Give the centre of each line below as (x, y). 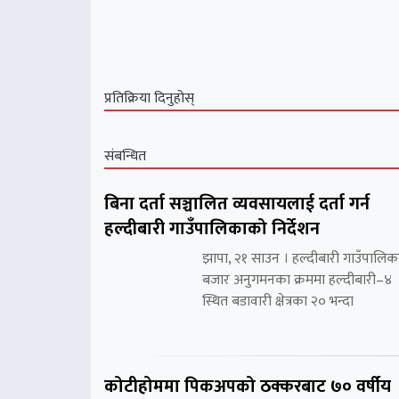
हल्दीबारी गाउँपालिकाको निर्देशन (212, 228)
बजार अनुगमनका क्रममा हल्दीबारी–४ (297, 280)
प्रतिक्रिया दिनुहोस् (149, 98)
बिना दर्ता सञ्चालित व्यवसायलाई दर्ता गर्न (237, 204)
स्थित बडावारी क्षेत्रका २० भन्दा (278, 301)
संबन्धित (125, 156)
